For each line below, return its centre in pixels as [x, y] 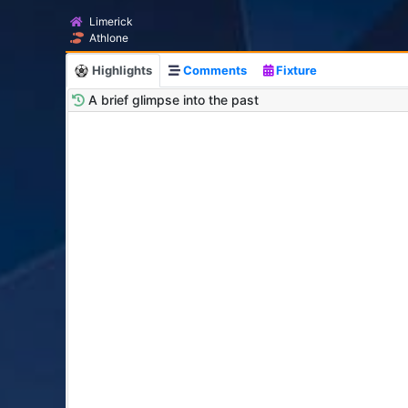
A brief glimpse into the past [173, 100]
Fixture [295, 70]
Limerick [111, 21]
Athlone [109, 38]
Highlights [121, 70]
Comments [214, 70]
